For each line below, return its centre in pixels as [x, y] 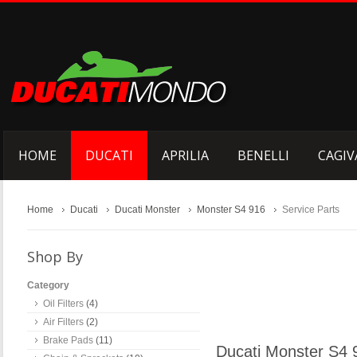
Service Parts [311, 210]
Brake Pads [68, 340]
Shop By [55, 257]
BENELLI [263, 155]
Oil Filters [63, 304]
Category [48, 285]
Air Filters [63, 322]
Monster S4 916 [231, 210]
